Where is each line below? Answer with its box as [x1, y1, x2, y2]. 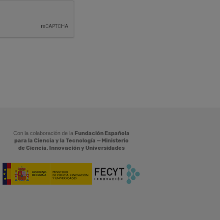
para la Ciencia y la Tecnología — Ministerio [14, 137, 129, 144]
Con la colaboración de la [13, 130, 75, 136]
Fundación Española [74, 130, 130, 137]
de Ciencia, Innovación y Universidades [18, 145, 125, 151]
